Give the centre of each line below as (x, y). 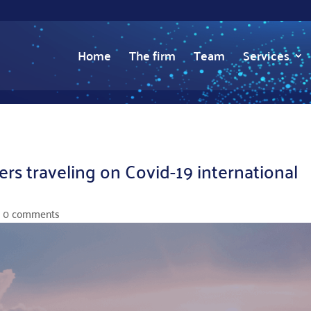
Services (266, 55)
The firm (152, 55)
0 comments (32, 213)
